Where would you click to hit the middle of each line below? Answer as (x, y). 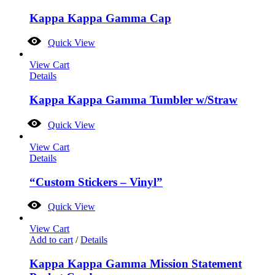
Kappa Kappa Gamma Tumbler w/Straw (134, 100)
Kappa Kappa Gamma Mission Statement (136, 263)
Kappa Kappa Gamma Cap (100, 18)
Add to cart (51, 240)
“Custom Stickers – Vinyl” (96, 182)
